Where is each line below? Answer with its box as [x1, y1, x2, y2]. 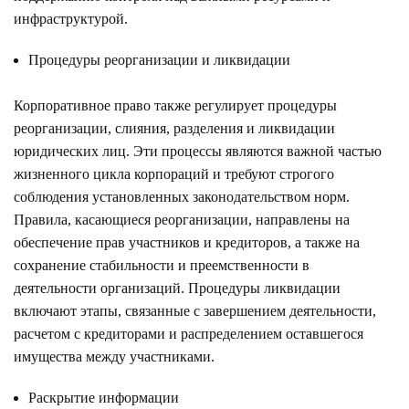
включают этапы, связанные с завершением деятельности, [14, 302, 376, 319]
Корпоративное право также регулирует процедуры [14, 97, 337, 113]
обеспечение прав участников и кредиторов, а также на [14, 234, 360, 250]
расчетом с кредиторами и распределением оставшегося [14, 325, 363, 341]
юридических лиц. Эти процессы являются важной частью [14, 142, 382, 159]
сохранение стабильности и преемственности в [14, 257, 309, 273]
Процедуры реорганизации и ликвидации [28, 51, 290, 68]
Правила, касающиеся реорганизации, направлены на [14, 211, 350, 227]
